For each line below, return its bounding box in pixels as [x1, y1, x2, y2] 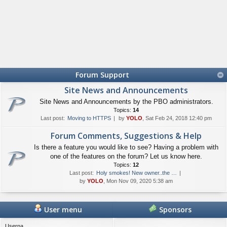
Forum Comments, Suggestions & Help [51, 130, 202, 141]
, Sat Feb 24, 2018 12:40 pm [142, 115, 212, 121]
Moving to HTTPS [67, 115, 111, 121]
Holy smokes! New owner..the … [96, 170, 177, 176]
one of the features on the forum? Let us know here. [50, 153, 202, 160]
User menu [42, 205, 82, 214]
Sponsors [157, 205, 192, 214]
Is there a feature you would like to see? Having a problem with [34, 143, 218, 151]
